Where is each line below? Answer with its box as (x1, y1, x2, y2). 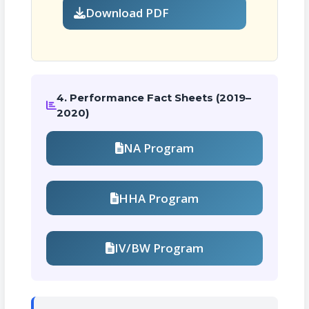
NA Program (123, 140, 195, 157)
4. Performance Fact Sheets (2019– (57, 90, 252, 104)
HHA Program (119, 190, 199, 206)
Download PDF (86, 4, 170, 21)
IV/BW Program (114, 240, 203, 257)
